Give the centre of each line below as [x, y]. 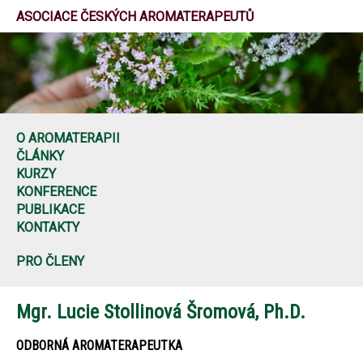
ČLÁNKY [40, 156]
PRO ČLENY [50, 261]
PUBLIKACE [50, 209]
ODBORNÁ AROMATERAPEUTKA [99, 345]
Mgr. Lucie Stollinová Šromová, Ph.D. [161, 312]
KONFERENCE [56, 192]
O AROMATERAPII [68, 138]
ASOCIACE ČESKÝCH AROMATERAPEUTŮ [135, 17]
